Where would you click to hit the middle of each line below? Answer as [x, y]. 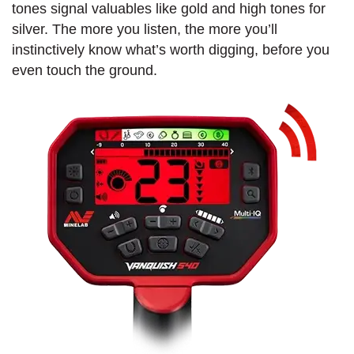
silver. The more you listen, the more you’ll [145, 29]
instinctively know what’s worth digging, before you [171, 49]
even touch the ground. [85, 70]
